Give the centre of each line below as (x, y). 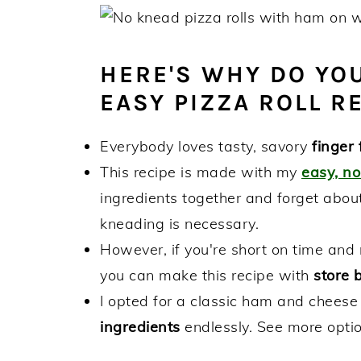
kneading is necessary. (179, 224)
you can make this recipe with (207, 276)
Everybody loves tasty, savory (206, 147)
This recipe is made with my (201, 172)
